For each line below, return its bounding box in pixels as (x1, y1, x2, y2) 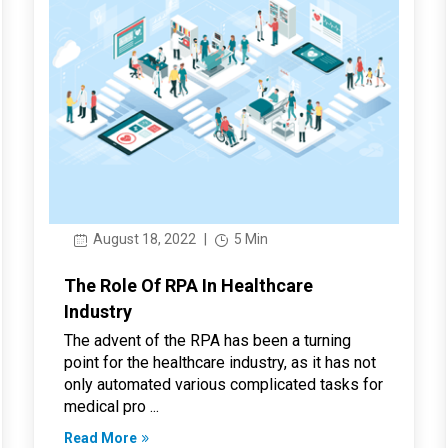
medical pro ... (63, 396, 159, 416)
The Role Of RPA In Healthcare (63, 274, 313, 296)
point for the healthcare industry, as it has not (63, 352, 376, 372)
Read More (63, 429, 137, 446)
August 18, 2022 (89, 230, 196, 247)
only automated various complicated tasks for (63, 374, 383, 394)
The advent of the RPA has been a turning (63, 330, 351, 350)
